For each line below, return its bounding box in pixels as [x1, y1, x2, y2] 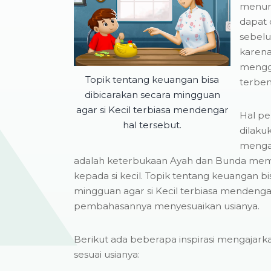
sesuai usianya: [74, 248, 140, 260]
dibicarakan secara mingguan [84, 89, 220, 101]
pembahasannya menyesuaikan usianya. [74, 200, 260, 212]
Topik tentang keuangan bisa [85, 74, 219, 86]
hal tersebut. [123, 119, 181, 131]
